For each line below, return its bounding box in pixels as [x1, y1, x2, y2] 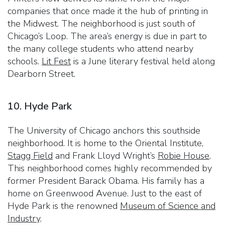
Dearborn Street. [8, 67, 75, 80]
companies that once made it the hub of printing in [8, 5, 208, 17]
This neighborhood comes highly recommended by [8, 162, 212, 174]
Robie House [158, 149, 209, 162]
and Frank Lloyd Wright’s [53, 149, 158, 162]
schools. [8, 55, 42, 67]
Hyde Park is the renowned [8, 199, 120, 212]
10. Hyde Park [8, 99, 72, 113]
